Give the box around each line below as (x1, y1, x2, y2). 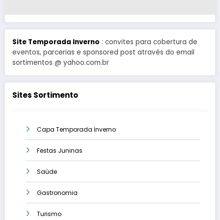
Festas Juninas (37, 146, 82, 155)
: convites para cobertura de (100, 37, 197, 47)
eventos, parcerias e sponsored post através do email (12, 47, 194, 57)
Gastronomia (37, 189, 78, 197)
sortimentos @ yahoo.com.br (12, 57, 109, 67)
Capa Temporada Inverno (37, 125, 116, 134)
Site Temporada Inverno (12, 37, 100, 47)
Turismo (37, 210, 61, 219)
